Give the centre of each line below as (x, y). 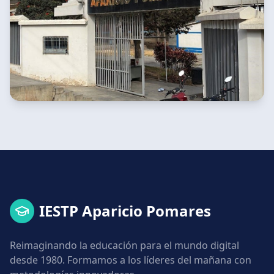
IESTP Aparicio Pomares (125, 210)
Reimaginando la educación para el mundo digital (124, 245)
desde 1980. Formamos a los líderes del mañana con (131, 260)
